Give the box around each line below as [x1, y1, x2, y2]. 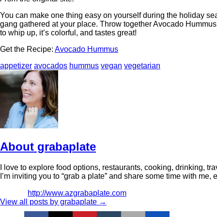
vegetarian [124, 62, 160, 70]
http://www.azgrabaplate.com [28, 189, 126, 198]
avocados [34, 62, 67, 70]
